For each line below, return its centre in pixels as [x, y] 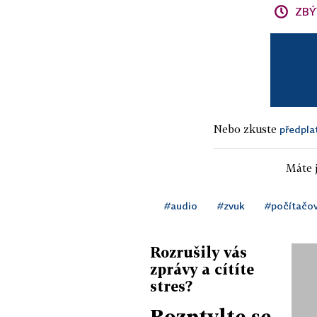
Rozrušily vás [198, 252]
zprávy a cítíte [202, 269]
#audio [181, 205]
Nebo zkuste [247, 128]
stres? [171, 286]
